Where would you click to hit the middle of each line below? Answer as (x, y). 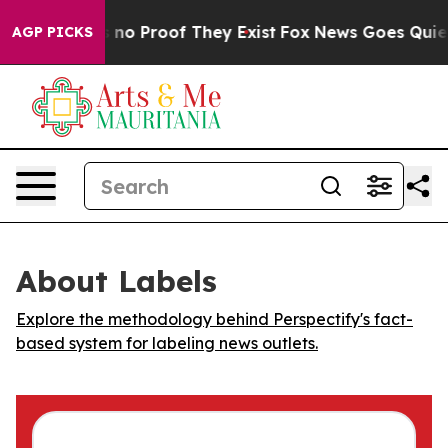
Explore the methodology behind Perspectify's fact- (214, 319)
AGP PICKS (52, 32)
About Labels (116, 281)
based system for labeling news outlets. (167, 343)
